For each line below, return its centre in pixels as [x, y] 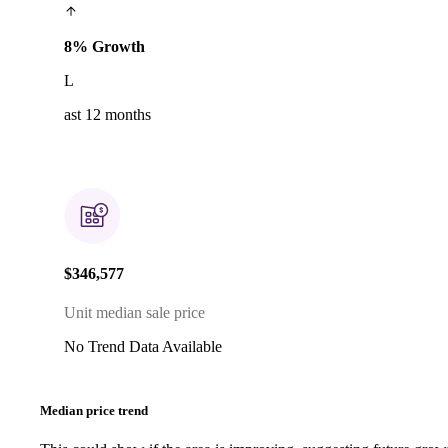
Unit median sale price [134, 313]
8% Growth [104, 46]
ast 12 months [107, 114]
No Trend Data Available [143, 347]
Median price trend [94, 410]
